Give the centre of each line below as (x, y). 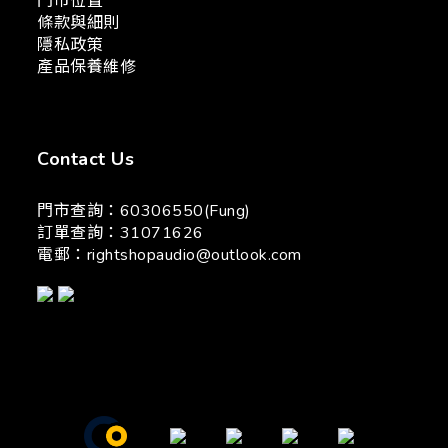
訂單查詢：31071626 (120, 233)
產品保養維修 (86, 67)
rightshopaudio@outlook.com (194, 255)
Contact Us (85, 159)
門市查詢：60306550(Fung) (144, 211)
